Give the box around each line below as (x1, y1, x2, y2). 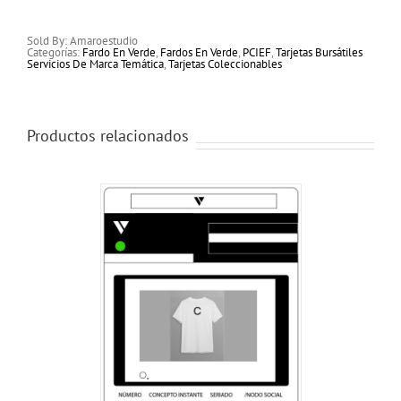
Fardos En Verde (160, 45, 238, 61)
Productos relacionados (27, 125, 189, 147)
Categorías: (27, 45, 82, 61)
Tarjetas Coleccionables (168, 56, 282, 73)
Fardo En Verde (82, 45, 156, 61)
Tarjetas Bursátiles (276, 45, 363, 61)
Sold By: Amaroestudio (27, 33, 138, 49)
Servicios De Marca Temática (27, 56, 164, 73)
